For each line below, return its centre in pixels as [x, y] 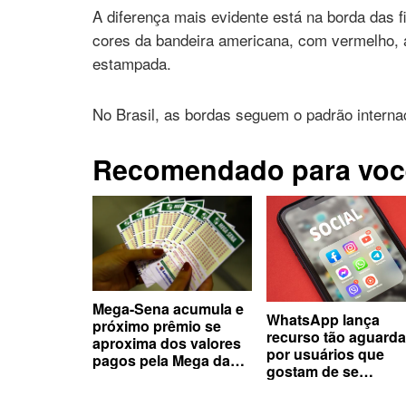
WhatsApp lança [323, 319]
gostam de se [312, 371]
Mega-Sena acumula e [168, 308]
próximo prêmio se [157, 325]
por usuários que [325, 353]
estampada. [132, 63]
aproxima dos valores [167, 343]
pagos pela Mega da [161, 360]
